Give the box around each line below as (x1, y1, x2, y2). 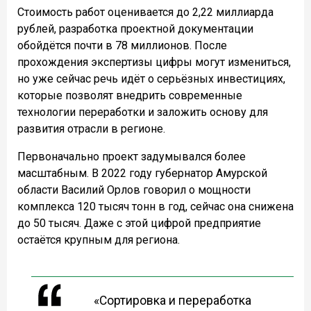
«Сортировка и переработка (94, 294, 251, 308)
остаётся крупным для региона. (17, 233, 180, 247)
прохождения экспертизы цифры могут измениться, (17, 56, 291, 69)
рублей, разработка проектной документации (17, 22, 253, 36)
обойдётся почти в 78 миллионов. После (17, 39, 227, 53)
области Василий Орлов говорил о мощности (17, 183, 251, 197)
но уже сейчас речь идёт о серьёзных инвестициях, (17, 72, 285, 86)
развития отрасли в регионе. (17, 122, 165, 136)
